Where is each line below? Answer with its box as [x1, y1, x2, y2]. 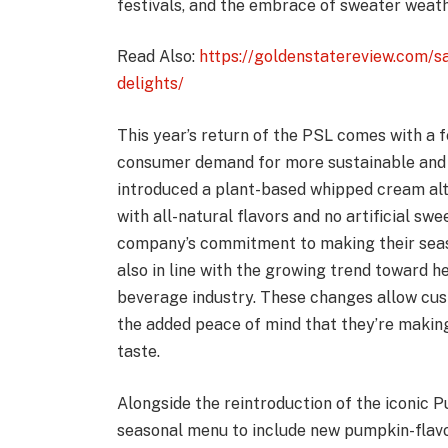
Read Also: [117, 47, 200, 67]
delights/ [117, 74, 185, 94]
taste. [117, 341, 161, 361]
